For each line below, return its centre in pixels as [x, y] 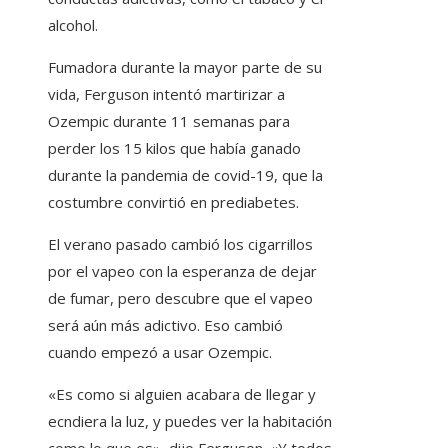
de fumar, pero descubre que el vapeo [180, 298]
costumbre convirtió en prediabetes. [173, 202]
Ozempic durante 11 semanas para [169, 121]
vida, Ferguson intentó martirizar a [166, 94]
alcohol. [73, 25]
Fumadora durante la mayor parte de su [185, 67]
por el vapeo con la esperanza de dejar [182, 271]
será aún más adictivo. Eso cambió [165, 325]
